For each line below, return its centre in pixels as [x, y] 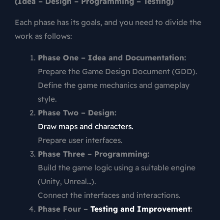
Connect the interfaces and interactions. [109, 195]
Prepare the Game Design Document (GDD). [117, 71]
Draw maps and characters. [85, 126]
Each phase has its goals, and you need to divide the [108, 22]
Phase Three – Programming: [93, 153]
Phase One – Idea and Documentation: [112, 57]
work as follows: [43, 36]
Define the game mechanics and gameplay [113, 85]
